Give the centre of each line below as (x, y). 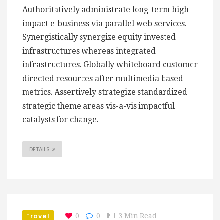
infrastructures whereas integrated (89, 51)
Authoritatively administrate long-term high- (107, 10)
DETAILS (40, 150)
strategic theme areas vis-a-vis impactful (98, 106)
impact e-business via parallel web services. (104, 24)
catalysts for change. (60, 120)
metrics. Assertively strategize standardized (105, 92)
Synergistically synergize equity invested (99, 37)
